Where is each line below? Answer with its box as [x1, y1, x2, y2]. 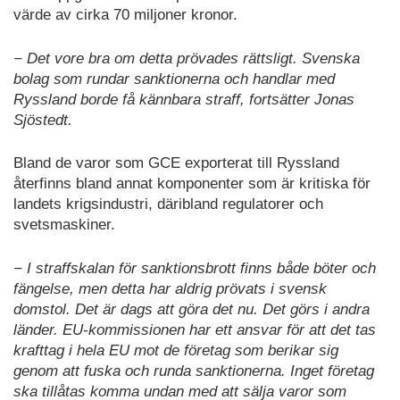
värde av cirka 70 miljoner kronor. [13, 6, 237, 24]
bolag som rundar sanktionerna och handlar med [13, 70, 335, 87]
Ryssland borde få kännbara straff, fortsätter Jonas [13, 90, 354, 108]
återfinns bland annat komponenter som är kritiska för [13, 175, 371, 193]
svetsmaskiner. [13, 216, 115, 234]
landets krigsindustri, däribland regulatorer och [13, 196, 323, 213]
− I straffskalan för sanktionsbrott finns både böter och [13, 259, 376, 277]
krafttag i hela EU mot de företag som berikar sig [13, 341, 338, 359]
